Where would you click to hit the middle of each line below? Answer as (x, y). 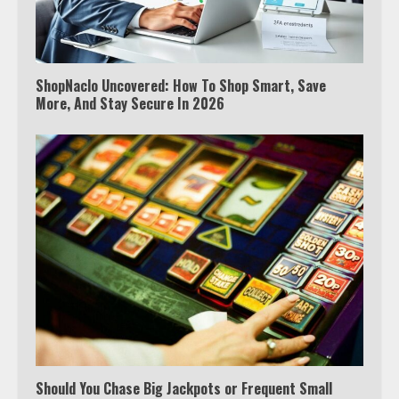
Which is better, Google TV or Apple (252, 368)
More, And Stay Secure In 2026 (130, 103)
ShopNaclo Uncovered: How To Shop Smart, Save (181, 85)
